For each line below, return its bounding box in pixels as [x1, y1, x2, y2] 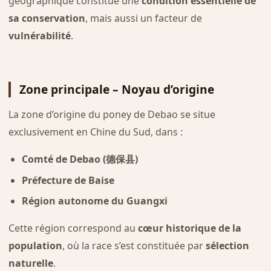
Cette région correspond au [8, 221, 138, 235]
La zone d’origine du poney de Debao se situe [8, 108, 215, 122]
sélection [205, 239, 249, 253]
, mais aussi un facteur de [85, 11, 202, 25]
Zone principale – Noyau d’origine [19, 80, 214, 97]
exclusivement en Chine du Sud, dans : [8, 125, 183, 139]
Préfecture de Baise [21, 173, 114, 187]
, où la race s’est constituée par [62, 239, 206, 253]
